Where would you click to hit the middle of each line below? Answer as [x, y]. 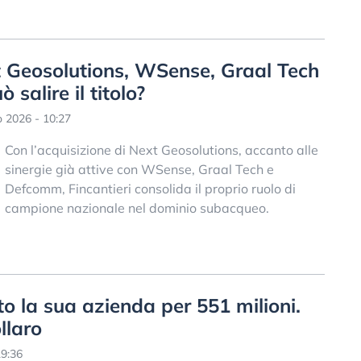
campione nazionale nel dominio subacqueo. [137, 208]
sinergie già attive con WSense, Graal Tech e [139, 170]
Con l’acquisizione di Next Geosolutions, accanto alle [161, 150]
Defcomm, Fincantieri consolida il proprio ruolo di [150, 189]
